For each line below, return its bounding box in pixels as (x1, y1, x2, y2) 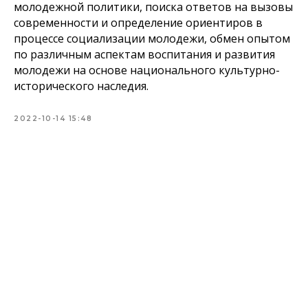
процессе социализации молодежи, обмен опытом (14, 31, 290, 46)
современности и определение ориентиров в (14, 15, 263, 30)
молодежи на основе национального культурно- (14, 63, 280, 78)
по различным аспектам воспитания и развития (14, 47, 275, 62)
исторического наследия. (14, 78, 148, 93)
